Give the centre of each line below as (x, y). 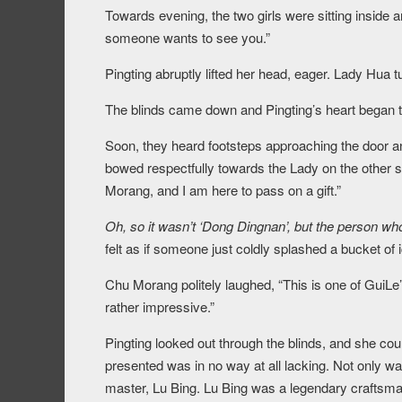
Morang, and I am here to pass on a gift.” (223, 190)
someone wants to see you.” (188, 38)
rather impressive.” (160, 307)
